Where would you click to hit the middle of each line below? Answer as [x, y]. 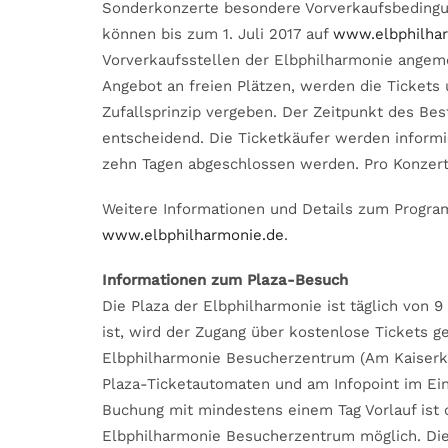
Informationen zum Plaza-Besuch [225, 279]
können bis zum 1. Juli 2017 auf [217, 34]
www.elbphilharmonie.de [193, 234]
